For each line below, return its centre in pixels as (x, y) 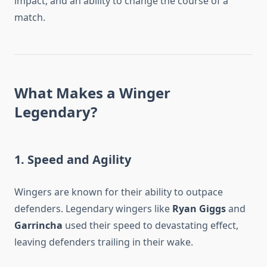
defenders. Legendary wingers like (93, 209)
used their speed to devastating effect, (150, 226)
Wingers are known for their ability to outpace (119, 192)
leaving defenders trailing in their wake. (104, 242)
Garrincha (38, 226)
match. (30, 18)
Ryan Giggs (199, 209)
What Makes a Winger (92, 93)
